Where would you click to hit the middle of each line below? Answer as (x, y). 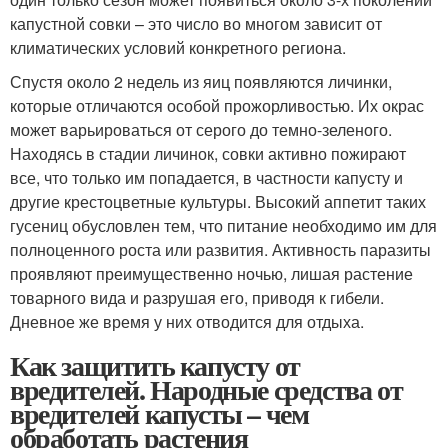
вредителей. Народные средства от (206, 389)
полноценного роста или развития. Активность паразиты (220, 249)
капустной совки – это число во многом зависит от (196, 23)
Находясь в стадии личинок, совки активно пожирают (208, 153)
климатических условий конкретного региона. (178, 47)
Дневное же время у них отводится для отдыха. (187, 321)
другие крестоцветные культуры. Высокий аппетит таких (218, 201)
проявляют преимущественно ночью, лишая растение (211, 273)
